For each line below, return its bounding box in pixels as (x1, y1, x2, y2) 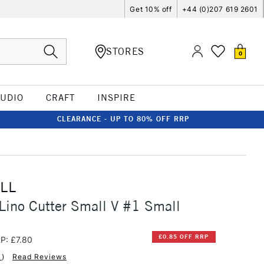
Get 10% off (130, 4, 172, 14)
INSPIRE (97, 92, 136, 103)
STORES (106, 45, 144, 57)
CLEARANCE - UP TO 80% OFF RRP (57, 114, 189, 123)
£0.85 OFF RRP (159, 233, 209, 241)
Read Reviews (12, 252, 67, 261)
